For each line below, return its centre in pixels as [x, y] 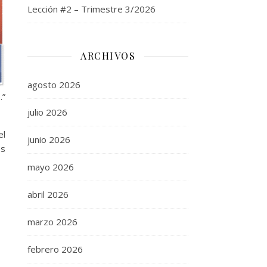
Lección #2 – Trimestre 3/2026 [91, 9]
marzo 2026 [52, 222]
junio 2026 [49, 139]
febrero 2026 [55, 249]
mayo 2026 [51, 167]
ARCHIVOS [108, 56]
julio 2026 [47, 112]
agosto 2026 [54, 85]
